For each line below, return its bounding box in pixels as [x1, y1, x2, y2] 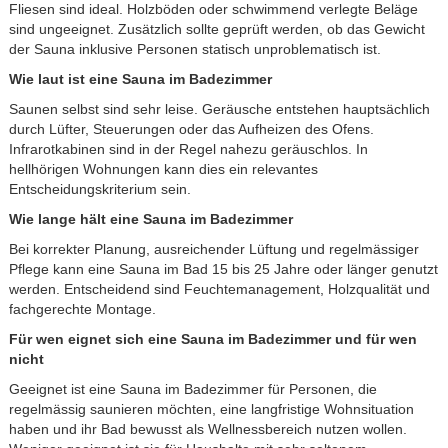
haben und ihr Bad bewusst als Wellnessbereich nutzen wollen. [8, 420, 407, 437]
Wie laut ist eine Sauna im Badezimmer [8, 70, 272, 87]
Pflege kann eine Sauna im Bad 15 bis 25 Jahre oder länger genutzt [8, 260, 438, 277]
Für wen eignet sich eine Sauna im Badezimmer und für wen [8, 330, 417, 347]
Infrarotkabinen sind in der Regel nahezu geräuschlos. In [8, 140, 368, 157]
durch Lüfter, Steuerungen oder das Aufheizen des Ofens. [8, 120, 374, 137]
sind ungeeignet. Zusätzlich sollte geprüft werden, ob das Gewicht [8, 20, 425, 37]
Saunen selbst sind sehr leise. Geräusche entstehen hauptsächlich [8, 100, 430, 117]
